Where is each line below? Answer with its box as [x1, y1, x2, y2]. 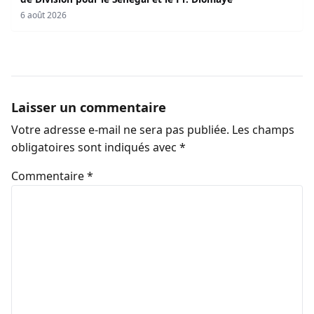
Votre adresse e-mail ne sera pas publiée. [11, 121, 229, 137]
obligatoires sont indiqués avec [11, 139, 179, 155]
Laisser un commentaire [11, 97, 166, 116]
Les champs [232, 121, 294, 137]
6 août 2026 [20, 8, 67, 21]
